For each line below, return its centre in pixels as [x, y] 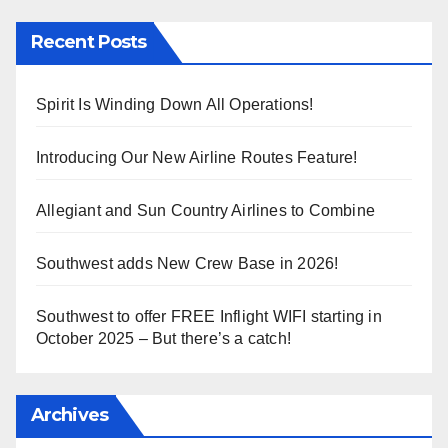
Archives [69, 414]
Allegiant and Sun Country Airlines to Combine [205, 211]
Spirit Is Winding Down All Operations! [175, 105]
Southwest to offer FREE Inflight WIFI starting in [209, 317]
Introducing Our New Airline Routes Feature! [197, 158]
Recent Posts [89, 42]
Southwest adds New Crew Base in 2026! [187, 264]
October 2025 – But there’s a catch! [163, 339]
